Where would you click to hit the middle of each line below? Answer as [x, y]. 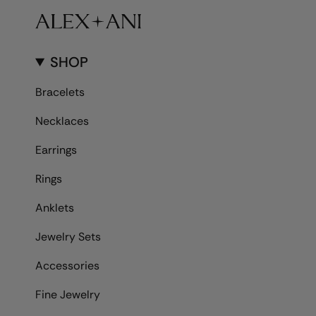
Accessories [67, 266]
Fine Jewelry [68, 295]
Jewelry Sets [68, 237]
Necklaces [62, 121]
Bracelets [60, 92]
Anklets [55, 208]
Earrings [56, 150]
